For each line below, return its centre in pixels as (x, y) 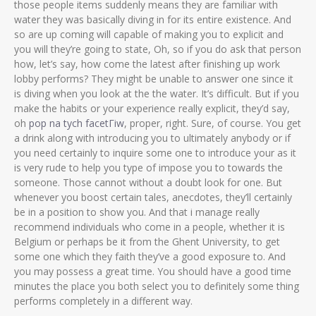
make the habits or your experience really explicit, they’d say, (152, 108)
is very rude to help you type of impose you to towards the (148, 168)
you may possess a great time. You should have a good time (153, 271)
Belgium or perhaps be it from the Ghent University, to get (147, 242)
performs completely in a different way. (103, 301)
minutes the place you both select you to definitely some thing (157, 286)
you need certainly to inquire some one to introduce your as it (155, 153)
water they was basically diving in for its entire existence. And (153, 19)
